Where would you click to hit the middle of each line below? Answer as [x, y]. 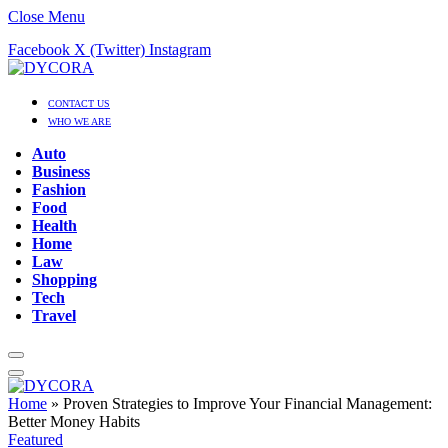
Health [54, 225]
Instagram [180, 49]
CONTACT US [79, 103]
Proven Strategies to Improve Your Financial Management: [247, 403]
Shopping [64, 279]
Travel [54, 315]
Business [61, 171]
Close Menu [46, 16]
